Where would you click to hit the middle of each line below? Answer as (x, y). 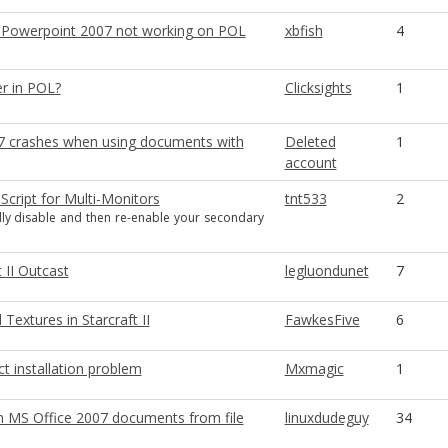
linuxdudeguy (326, 417)
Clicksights (318, 87)
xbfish (303, 30)
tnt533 (305, 198)
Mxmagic (314, 368)
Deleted (310, 141)
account (310, 162)
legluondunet (326, 270)
